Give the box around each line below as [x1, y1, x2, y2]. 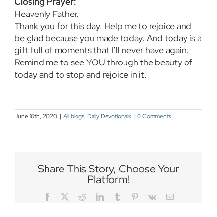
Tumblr [120, 192, 143, 201]
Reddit [85, 192, 106, 201]
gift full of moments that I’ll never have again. [15, 45, 189, 56]
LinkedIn [103, 192, 131, 201]
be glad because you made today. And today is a [15, 32, 201, 44]
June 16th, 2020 [15, 112, 57, 121]
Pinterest [138, 192, 164, 201]
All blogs [63, 112, 84, 121]
